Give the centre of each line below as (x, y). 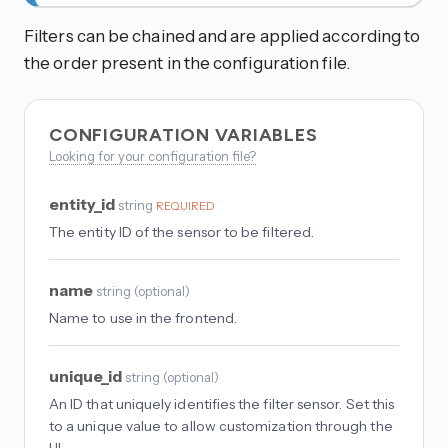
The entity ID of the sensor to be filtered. (182, 231)
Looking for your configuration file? (152, 155)
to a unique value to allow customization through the (221, 425)
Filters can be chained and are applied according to (222, 35)
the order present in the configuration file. (187, 62)
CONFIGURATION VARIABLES (186, 134)
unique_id (87, 375)
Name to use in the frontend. (143, 317)
